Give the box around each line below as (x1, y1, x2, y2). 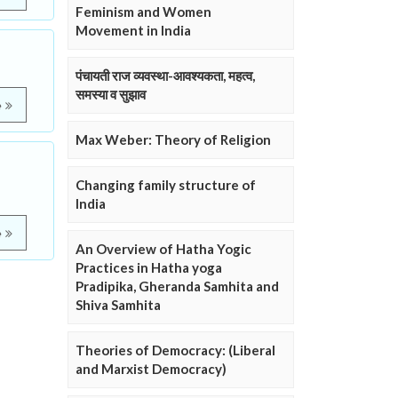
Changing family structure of (76, 177, 256, 194)
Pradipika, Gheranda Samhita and (76, 278, 279, 295)
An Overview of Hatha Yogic (76, 241, 251, 258)
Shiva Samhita (76, 297, 161, 314)
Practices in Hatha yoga (76, 259, 222, 276)
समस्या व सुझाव (76, 86, 146, 103)
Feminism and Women (76, 4, 211, 20)
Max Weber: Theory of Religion (76, 131, 271, 148)
